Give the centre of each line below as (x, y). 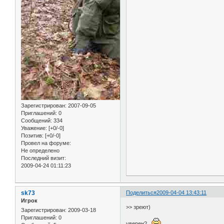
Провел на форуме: (46, 143)
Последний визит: (43, 158)
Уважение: (34, 128)
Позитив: (32, 136)
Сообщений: (36, 121)
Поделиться (141, 192)
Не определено (40, 151)
